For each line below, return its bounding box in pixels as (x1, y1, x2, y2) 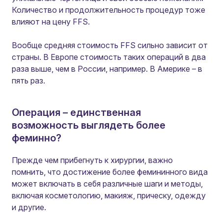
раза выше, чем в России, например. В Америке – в (12, 64, 202, 74)
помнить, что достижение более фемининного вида (12, 167, 208, 177)
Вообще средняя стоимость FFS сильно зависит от (12, 40, 208, 50)
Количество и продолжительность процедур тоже (12, 5, 205, 15)
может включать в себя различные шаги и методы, (12, 179, 203, 189)
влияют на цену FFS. (12, 17, 90, 27)
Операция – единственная (12, 107, 141, 118)
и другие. (12, 202, 46, 212)
